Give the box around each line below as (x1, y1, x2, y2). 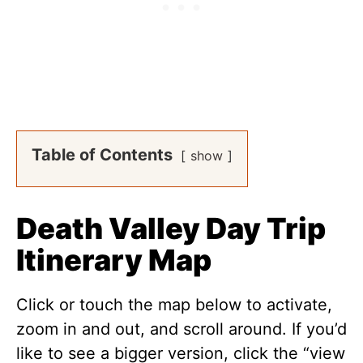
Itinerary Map (16, 242, 211, 278)
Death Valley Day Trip (16, 211, 326, 246)
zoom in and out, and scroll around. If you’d (16, 319, 347, 339)
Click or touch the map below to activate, (16, 295, 332, 314)
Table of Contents (32, 145, 173, 164)
